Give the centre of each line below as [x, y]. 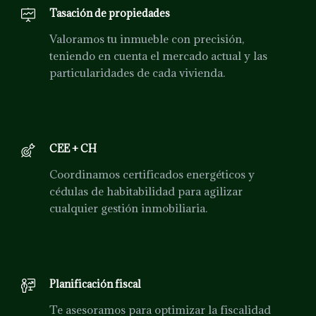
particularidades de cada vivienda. [137, 72]
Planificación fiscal [96, 284]
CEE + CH [73, 148]
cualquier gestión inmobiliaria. [128, 208]
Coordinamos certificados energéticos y [152, 174]
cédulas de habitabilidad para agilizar [146, 191]
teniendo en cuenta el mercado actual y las [158, 55]
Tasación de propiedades [110, 13]
